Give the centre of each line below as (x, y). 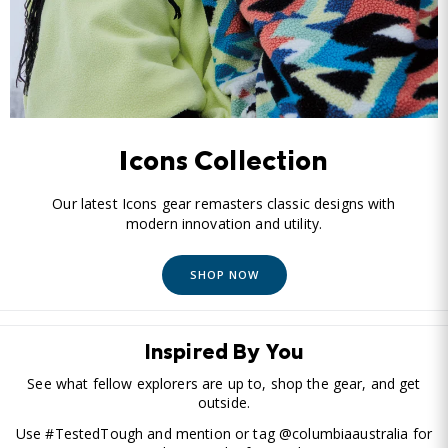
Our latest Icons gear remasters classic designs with (224, 203)
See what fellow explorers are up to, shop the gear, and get (224, 384)
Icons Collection (224, 164)
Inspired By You (224, 353)
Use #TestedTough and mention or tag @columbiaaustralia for (224, 433)
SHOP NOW (224, 274)
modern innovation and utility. (224, 223)
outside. (224, 403)
